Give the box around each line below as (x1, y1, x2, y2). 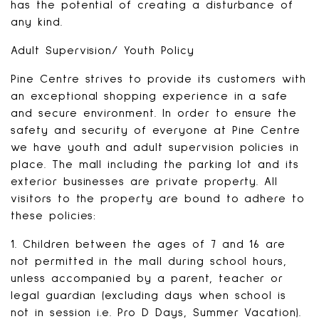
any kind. (11, 16, 63, 28)
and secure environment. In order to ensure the (11, 108, 298, 119)
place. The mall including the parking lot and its (11, 159, 300, 170)
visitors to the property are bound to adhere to (11, 193, 305, 204)
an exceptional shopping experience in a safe (11, 90, 288, 102)
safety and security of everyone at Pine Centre (11, 125, 301, 136)
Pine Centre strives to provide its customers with (11, 73, 307, 85)
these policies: (11, 210, 97, 221)
